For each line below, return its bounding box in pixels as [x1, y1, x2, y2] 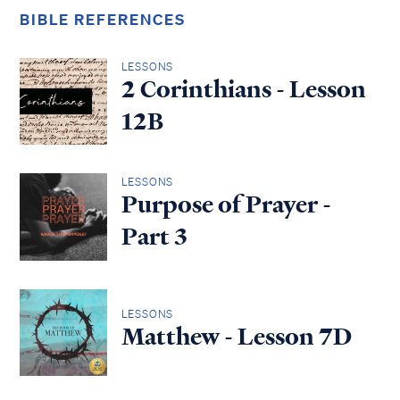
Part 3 [121, 221, 187, 254]
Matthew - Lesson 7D [121, 320, 352, 353]
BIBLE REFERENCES [20, 9, 186, 29]
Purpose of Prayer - [121, 188, 331, 221]
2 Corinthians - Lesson [121, 72, 366, 105]
